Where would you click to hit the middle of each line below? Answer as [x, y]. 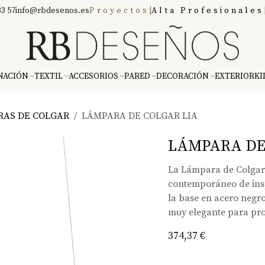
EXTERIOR [235, 76]
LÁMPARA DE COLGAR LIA [140, 116]
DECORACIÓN [182, 76]
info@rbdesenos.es [52, 11]
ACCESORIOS [93, 76]
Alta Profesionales [208, 11]
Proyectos [119, 11]
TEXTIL [49, 76]
